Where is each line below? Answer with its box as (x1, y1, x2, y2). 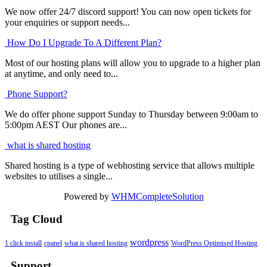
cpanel (44, 238, 62, 247)
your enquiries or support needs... (5, 17, 130, 27)
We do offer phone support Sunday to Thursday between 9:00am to (5, 108, 258, 119)
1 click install (5, 238, 42, 247)
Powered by (63, 191, 111, 201)
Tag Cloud (5, 213, 63, 226)
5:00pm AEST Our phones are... (5, 119, 127, 130)
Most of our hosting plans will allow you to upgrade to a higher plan (5, 57, 260, 68)
